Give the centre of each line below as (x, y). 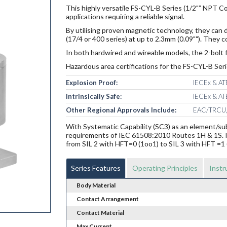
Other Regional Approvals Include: (121, 110)
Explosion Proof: (91, 83)
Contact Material (100, 213)
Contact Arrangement (107, 199)
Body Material (96, 185)
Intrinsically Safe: (93, 97)
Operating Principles (165, 168)
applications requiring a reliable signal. (125, 17)
